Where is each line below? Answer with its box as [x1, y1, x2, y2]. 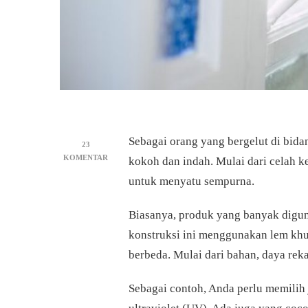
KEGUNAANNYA [107, 243, 168, 252]
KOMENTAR [63, 153, 108, 162]
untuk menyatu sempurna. [129, 174, 254, 188]
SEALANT [107, 191, 142, 200]
